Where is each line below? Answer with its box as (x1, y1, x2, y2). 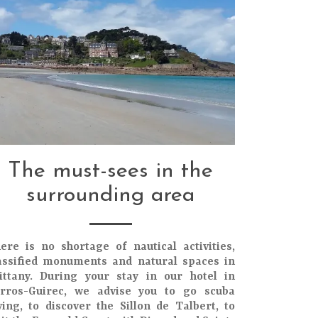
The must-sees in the (8, 160, 214, 182)
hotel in (190, 270, 235, 283)
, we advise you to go (63, 285, 204, 298)
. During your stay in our (29, 270, 190, 283)
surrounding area (26, 185, 195, 207)
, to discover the (19, 300, 120, 313)
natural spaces (137, 256, 219, 268)
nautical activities (133, 241, 232, 253)
